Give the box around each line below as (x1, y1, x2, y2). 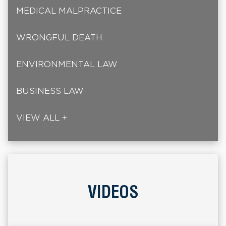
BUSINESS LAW (16, 86, 84, 96)
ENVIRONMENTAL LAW (16, 59, 118, 69)
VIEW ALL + (16, 112, 67, 123)
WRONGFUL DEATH (16, 32, 102, 42)
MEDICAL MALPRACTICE (16, 6, 122, 16)
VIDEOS (87, 181, 139, 202)
